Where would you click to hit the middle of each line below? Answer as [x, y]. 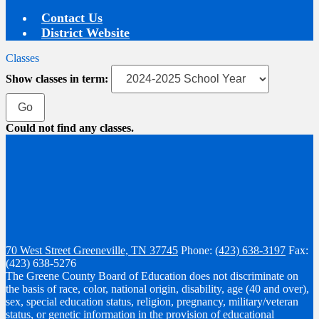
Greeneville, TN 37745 [126, 250]
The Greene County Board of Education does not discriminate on [152, 276]
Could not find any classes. [70, 127]
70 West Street [40, 250]
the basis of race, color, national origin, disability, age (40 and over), [157, 288]
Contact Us [72, 17]
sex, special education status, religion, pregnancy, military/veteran [152, 301]
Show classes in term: [57, 78]
